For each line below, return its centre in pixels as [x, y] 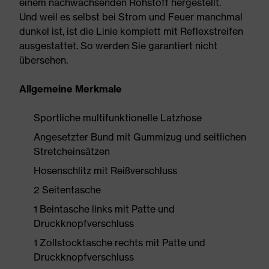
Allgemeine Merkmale [71, 89]
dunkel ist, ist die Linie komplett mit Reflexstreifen [131, 31]
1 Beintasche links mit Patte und [104, 209]
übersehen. [44, 60]
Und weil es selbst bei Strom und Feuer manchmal [131, 17]
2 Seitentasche [67, 190]
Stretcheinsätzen [72, 151]
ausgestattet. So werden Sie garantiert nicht [118, 46]
